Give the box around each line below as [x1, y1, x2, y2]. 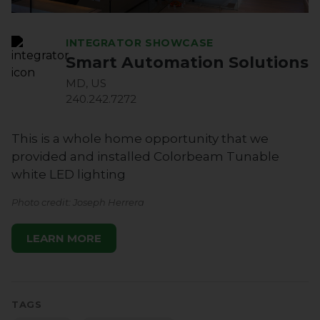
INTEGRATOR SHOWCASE [66, 36, 214, 50]
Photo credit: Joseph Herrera [11, 196, 144, 209]
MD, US [66, 76, 106, 91]
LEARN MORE [26, 231, 101, 245]
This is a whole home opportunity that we [11, 131, 269, 146]
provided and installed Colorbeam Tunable [11, 149, 279, 164]
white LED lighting [11, 167, 126, 182]
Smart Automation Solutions [66, 52, 309, 72]
